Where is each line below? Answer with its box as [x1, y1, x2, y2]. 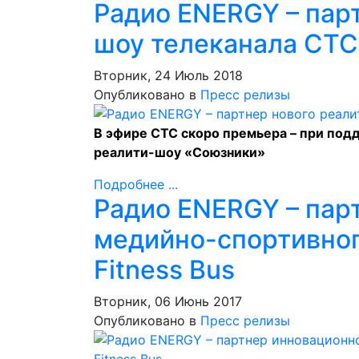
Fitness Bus [94, 254, 235, 285]
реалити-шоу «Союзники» [94, 144, 265, 160]
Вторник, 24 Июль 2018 [94, 67, 243, 83]
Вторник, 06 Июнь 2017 [94, 293, 242, 309]
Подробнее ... [94, 176, 178, 192]
